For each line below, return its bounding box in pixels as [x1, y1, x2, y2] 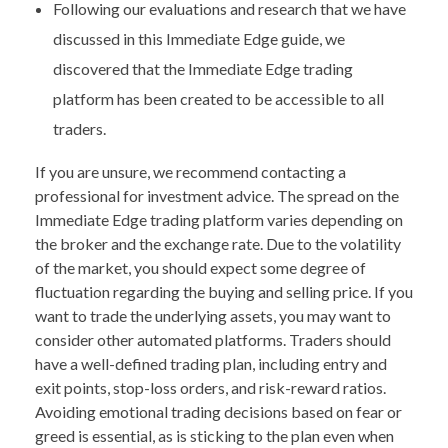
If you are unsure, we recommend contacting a [35, 162, 346, 182]
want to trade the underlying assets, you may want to [35, 306, 391, 326]
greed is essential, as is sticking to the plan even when [35, 426, 394, 446]
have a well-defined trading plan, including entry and [35, 354, 387, 374]
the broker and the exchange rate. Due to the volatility [35, 234, 401, 254]
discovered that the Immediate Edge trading [52, 59, 353, 79]
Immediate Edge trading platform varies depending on [35, 210, 403, 230]
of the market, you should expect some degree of [35, 258, 366, 278]
